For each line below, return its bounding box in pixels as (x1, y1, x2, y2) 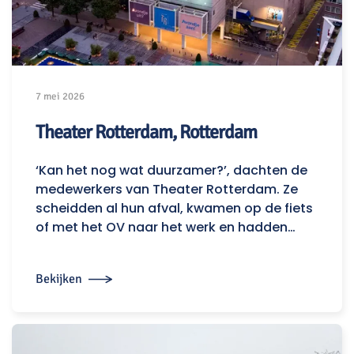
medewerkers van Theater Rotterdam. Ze (36, 180, 298, 199)
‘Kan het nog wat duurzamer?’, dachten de (36, 161, 307, 180)
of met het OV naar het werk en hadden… (36, 218, 296, 237)
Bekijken (36, 270, 82, 287)
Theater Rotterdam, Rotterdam (36, 120, 257, 145)
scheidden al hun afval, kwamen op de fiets (36, 199, 313, 218)
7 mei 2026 (36, 90, 85, 104)
